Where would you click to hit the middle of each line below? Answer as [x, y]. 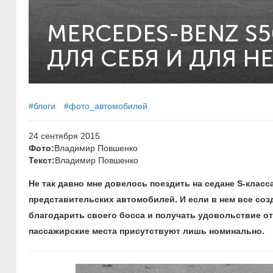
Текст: [42, 160]
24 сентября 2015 [64, 136]
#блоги [42, 106]
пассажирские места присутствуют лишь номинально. [147, 231]
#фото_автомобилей [106, 106]
